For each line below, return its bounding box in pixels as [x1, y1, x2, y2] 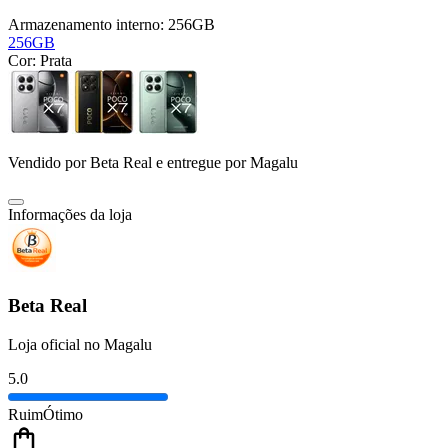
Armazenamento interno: [8, 16, 168, 34]
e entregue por [152, 154, 246, 172]
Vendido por [8, 154, 90, 172]
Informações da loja [8, 206, 132, 224]
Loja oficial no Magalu [8, 335, 152, 353]
